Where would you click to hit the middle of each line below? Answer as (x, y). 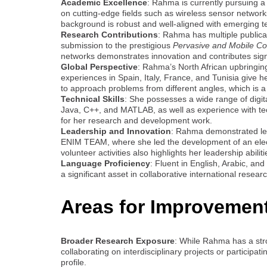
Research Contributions (109, 34)
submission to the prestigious (117, 45)
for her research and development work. (136, 120)
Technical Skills (93, 99)
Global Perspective (99, 66)
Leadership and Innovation (116, 131)
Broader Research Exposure (118, 240)
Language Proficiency (105, 163)
